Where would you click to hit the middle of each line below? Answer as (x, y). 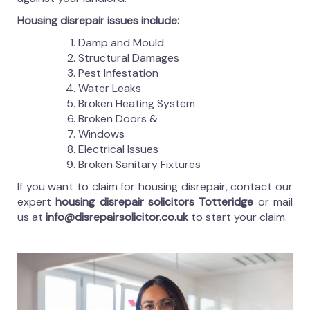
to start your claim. (238, 217)
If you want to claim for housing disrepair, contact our (155, 186)
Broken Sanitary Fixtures (139, 164)
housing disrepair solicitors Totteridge (157, 202)
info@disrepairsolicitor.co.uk (117, 217)
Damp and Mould (121, 43)
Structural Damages (129, 58)
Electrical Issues (118, 149)
